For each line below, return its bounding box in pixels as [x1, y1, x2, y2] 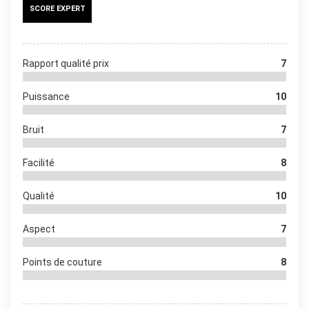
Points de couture [23, 257, 102, 268]
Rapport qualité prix [23, 58, 109, 69]
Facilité [23, 157, 54, 168]
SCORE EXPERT [29, 4, 86, 13]
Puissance [23, 91, 70, 102]
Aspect [23, 223, 55, 235]
